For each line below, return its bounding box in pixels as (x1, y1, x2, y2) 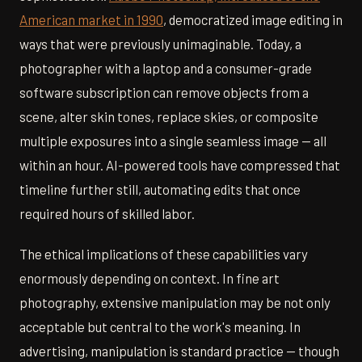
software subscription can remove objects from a (19, 83, 309, 100)
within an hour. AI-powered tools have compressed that (19, 156, 340, 173)
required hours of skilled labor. (19, 204, 195, 221)
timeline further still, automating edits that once (19, 180, 301, 197)
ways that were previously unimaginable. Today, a (19, 35, 301, 52)
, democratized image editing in (163, 11, 343, 27)
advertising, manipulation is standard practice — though (19, 342, 339, 359)
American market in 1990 (19, 11, 163, 27)
